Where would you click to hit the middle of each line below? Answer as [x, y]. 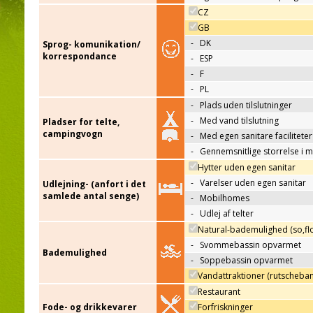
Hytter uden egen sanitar [247, 168]
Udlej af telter [227, 214]
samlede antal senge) [91, 196]
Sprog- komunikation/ [92, 45]
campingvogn [73, 134]
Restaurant [219, 292]
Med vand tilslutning [239, 121]
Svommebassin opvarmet [250, 245]
